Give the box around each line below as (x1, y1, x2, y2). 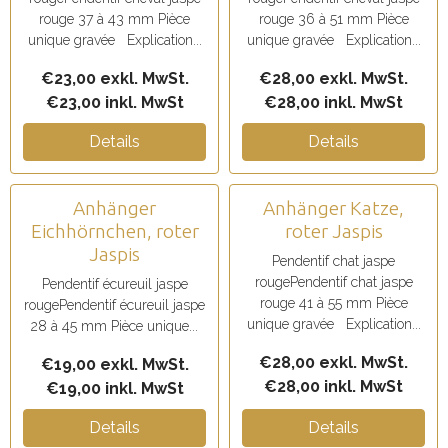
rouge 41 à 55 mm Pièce (259, 295, 408, 311)
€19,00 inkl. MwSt (45, 379, 184, 398)
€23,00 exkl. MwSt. (40, 69, 189, 88)
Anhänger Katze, (263, 197, 404, 219)
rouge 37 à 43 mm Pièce (39, 11, 190, 27)
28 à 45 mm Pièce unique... (31, 318, 198, 334)
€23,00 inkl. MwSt (45, 93, 184, 112)
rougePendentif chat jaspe (254, 274, 413, 290)
